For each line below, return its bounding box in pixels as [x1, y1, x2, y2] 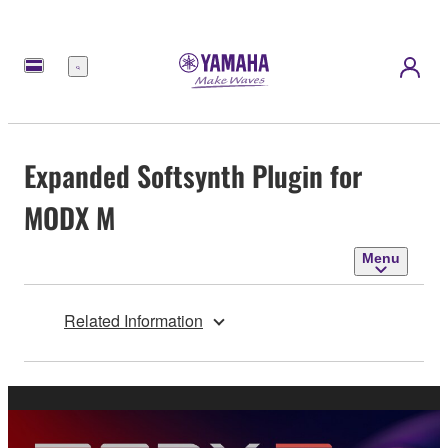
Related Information [64, 308, 203, 332]
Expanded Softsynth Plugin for [24, 154, 362, 196]
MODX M [24, 196, 115, 238]
